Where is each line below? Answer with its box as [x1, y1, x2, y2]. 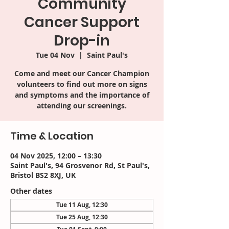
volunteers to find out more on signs [16, 79, 147, 89]
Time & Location [10, 129, 94, 143]
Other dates [10, 186, 52, 196]
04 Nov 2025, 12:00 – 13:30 [10, 151, 102, 161]
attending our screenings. [37, 101, 127, 110]
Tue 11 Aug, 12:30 [56, 200, 108, 209]
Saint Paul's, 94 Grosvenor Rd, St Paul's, [10, 161, 150, 170]
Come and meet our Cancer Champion [14, 68, 149, 78]
